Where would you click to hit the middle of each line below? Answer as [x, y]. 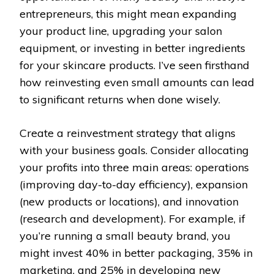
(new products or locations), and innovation [129, 202]
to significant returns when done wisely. [120, 100]
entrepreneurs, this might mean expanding [128, 14]
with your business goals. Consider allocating [134, 150]
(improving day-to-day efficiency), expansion [134, 185]
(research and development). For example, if [132, 219]
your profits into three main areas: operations [134, 168]
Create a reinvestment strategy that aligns [128, 133]
